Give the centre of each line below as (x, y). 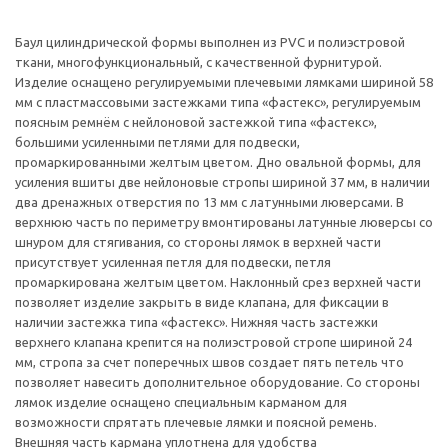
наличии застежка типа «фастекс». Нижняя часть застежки (196, 322)
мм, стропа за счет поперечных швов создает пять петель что (209, 362)
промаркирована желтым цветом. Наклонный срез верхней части (218, 282)
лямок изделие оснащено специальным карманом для (181, 402)
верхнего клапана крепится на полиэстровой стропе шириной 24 (213, 342)
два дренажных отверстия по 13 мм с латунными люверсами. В (209, 202)
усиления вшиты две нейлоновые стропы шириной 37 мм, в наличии (222, 182)
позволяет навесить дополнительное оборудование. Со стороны (217, 382)
